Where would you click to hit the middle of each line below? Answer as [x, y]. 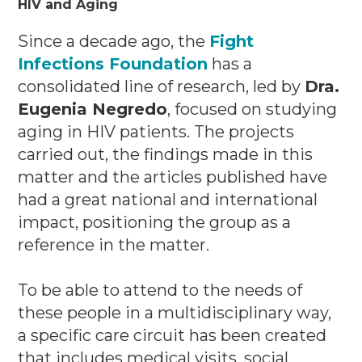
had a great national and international [168, 200]
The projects [244, 132]
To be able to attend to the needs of [160, 290]
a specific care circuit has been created [173, 336]
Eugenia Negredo [93, 109]
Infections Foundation [113, 64]
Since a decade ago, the [114, 42]
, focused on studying [253, 109]
